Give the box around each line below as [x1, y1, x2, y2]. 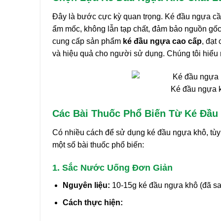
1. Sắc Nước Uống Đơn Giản [52, 163, 173, 173]
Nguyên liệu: [62, 181, 110, 190]
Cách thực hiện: [62, 198, 123, 207]
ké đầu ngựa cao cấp [123, 37, 202, 45]
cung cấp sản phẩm [52, 37, 123, 45]
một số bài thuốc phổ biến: [52, 140, 144, 149]
